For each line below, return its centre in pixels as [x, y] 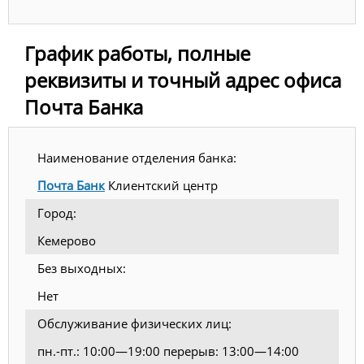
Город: [57, 213]
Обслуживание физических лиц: [134, 324]
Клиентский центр [161, 186]
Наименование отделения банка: [137, 158]
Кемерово [67, 241]
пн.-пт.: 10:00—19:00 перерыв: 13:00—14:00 [168, 351]
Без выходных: [82, 269]
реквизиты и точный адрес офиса [183, 80]
